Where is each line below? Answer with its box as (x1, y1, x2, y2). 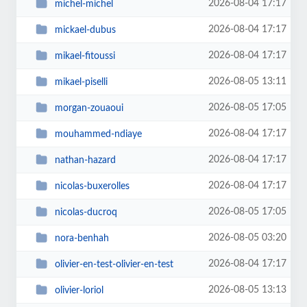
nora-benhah (54, 233, 109, 243)
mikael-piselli (54, 77, 108, 87)
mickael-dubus (54, 25, 116, 35)
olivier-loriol (54, 285, 103, 295)
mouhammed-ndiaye (54, 129, 142, 139)
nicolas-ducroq (54, 207, 117, 217)
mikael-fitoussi (54, 51, 115, 61)
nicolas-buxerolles (54, 181, 130, 191)
